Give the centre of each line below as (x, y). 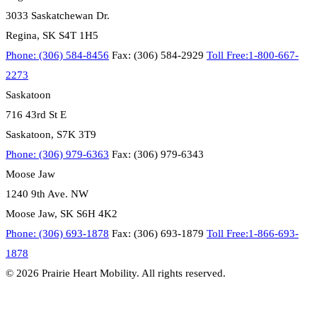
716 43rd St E (36, 115)
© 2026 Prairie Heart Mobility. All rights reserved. (116, 273)
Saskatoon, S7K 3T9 (51, 135)
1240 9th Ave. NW (47, 194)
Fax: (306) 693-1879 (158, 234)
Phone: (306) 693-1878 (57, 234)
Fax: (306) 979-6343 (158, 155)
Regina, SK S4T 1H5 (52, 36)
